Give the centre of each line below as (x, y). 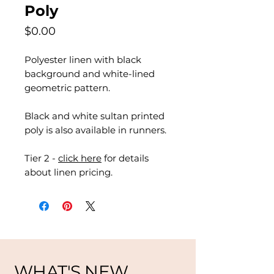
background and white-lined (90, 74)
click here (80, 158)
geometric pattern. (67, 88)
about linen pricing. (68, 172)
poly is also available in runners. (95, 130)
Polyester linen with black (83, 60)
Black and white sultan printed (94, 116)
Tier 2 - (41, 158)
